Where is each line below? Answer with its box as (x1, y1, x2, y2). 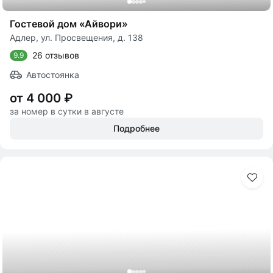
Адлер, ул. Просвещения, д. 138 (10, 32, 143, 43)
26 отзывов (32, 50, 79, 60)
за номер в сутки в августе (10, 106, 124, 116)
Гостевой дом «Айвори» (10, 18, 128, 30)
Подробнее (113, 123, 160, 133)
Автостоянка (26, 69, 79, 80)
